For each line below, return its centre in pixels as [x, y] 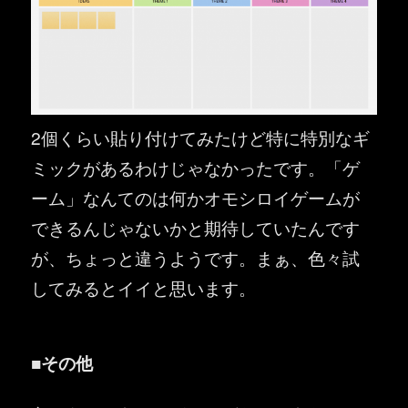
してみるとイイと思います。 [144, 287]
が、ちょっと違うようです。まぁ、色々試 [196, 257]
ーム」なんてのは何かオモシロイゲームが [196, 197]
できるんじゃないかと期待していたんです [196, 227]
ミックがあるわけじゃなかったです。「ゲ [196, 167]
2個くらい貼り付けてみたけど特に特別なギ [201, 137]
